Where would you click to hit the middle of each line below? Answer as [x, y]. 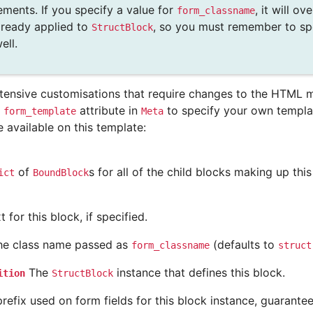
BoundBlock [61, 172]
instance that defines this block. [199, 272]
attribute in [109, 110]
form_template [40, 111]
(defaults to [244, 244]
